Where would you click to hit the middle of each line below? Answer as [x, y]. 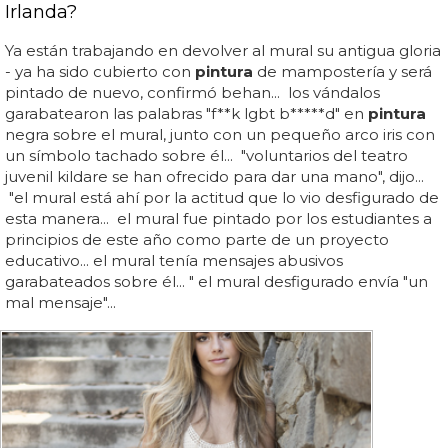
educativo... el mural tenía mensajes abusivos [174, 261]
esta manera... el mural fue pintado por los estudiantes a [218, 219]
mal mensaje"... [60, 303]
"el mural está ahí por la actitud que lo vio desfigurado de [222, 198]
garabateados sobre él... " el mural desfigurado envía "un [216, 282]
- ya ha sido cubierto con [100, 72]
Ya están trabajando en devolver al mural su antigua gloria [223, 51]
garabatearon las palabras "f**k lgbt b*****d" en [186, 114]
